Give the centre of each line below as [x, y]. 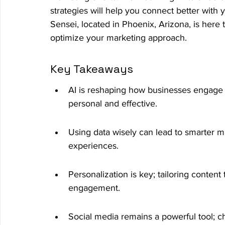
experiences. [93, 145]
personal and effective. [113, 103]
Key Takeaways [92, 69]
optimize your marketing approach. [119, 37]
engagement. [94, 188]
